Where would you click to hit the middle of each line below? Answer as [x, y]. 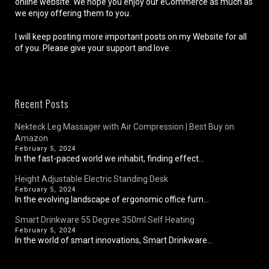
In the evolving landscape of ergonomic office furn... [112, 199]
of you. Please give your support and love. [93, 48]
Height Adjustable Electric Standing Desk [92, 179]
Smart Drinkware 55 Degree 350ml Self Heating [106, 219]
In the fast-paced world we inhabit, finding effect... [110, 158]
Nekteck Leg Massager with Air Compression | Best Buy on [125, 126]
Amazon [32, 138]
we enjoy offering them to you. [73, 13]
